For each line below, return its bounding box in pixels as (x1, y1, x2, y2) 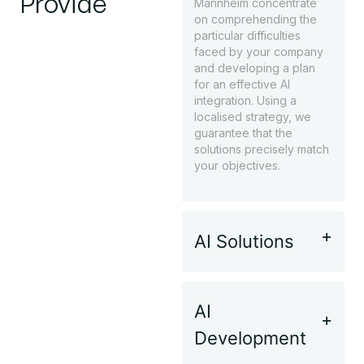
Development (194, 327, 306, 349)
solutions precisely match (194, 141, 329, 156)
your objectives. (194, 158, 280, 172)
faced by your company (194, 44, 323, 58)
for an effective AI (194, 76, 290, 91)
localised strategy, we (194, 109, 311, 123)
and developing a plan (194, 60, 315, 75)
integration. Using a (194, 93, 297, 107)
